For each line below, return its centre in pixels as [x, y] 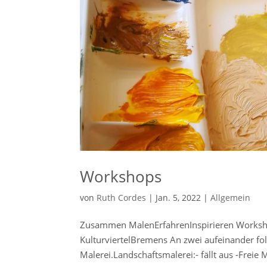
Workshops [121, 177]
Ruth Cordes [122, 198]
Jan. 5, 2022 [178, 198]
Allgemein [231, 198]
